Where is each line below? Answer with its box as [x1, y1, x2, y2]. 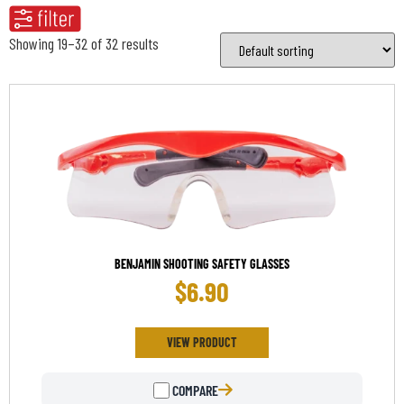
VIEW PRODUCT [167, 335, 237, 351]
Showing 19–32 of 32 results [9, 32, 159, 53]
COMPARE [170, 381, 218, 399]
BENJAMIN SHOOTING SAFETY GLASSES [115, 256, 289, 272]
